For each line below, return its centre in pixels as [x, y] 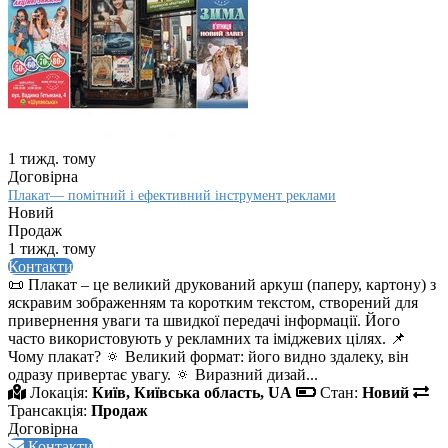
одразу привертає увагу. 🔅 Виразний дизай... [163, 375]
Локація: [59, 393]
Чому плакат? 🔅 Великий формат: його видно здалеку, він [208, 357]
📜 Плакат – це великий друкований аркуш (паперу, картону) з [222, 285]
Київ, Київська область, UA [192, 393]
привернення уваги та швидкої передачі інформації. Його [204, 321]
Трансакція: [47, 411]
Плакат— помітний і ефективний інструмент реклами [172, 196]
